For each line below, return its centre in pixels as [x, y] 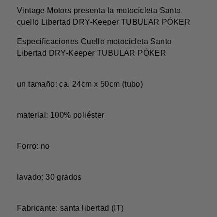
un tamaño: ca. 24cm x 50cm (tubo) [80, 84]
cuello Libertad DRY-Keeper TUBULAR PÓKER [104, 22]
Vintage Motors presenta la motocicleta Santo [99, 11]
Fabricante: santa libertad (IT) [70, 208]
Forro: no [33, 146]
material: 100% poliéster [61, 115]
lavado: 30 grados [49, 177]
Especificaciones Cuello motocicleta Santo [94, 42]
